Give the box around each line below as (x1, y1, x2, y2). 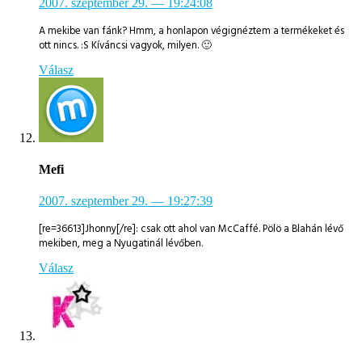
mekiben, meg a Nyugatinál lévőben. (39, 236, 203, 251)
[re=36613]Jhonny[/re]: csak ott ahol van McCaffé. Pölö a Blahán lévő (39, 221, 343, 237)
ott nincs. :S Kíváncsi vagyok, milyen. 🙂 (39, 37, 212, 53)
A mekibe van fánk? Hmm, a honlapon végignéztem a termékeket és (39, 23, 344, 38)
